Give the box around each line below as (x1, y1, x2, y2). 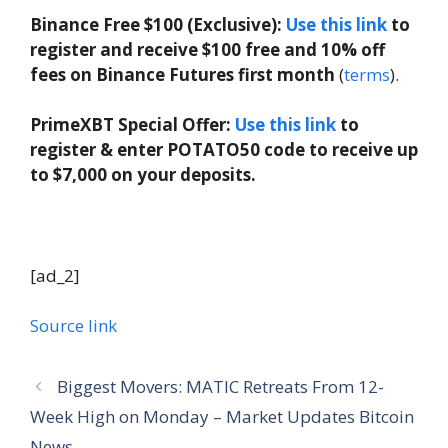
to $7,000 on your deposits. (30, 163, 256, 187)
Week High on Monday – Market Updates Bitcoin (30, 404, 414, 428)
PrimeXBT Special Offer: (30, 113, 235, 137)
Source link (30, 313, 117, 337)
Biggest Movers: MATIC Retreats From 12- (57, 374, 385, 398)
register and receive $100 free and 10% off (30, 37, 385, 61)
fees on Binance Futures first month (30, 62, 335, 86)
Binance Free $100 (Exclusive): (30, 12, 286, 36)
